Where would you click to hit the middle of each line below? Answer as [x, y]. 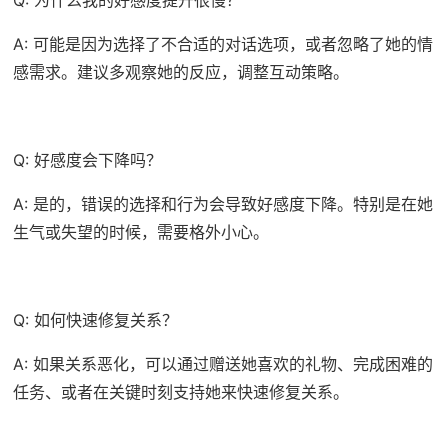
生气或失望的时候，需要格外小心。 [140, 231]
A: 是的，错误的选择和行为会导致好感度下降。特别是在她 [222, 203]
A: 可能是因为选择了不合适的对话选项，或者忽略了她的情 [222, 43]
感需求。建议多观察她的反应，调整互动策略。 [180, 71]
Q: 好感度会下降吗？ [87, 159]
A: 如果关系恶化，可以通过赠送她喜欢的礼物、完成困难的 [222, 363]
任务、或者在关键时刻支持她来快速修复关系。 [180, 391]
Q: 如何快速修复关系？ [95, 319]
